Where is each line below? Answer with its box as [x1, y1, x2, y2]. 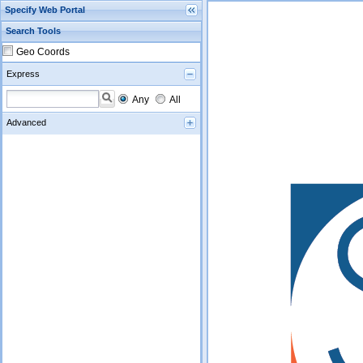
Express [6, 69, 40, 79]
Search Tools [6, 26, 61, 36]
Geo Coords [16, 46, 70, 58]
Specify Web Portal [5, 5, 85, 15]
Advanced [6, 117, 46, 127]
